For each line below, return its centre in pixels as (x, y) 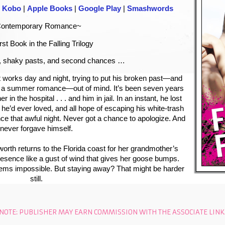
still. (36, 179)
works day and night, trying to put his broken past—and (92, 78)
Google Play (100, 9)
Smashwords (150, 9)
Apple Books (50, 9)
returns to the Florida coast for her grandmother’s (98, 148)
